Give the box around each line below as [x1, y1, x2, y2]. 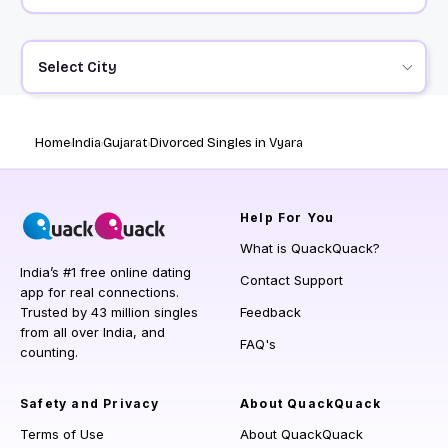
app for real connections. [20, 284, 179, 301]
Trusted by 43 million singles [20, 304, 198, 321]
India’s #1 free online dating [20, 264, 191, 281]
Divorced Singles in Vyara [150, 135, 303, 152]
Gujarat [103, 135, 148, 152]
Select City [37, 58, 117, 76]
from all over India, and [20, 324, 165, 341]
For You [273, 210, 335, 226]
